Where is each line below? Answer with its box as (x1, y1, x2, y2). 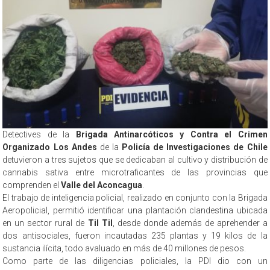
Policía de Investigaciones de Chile (122, 142, 268, 152)
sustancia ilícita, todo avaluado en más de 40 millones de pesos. (2, 243, 246, 254)
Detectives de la (2, 130, 76, 140)
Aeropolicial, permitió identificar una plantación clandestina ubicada (2, 206, 268, 216)
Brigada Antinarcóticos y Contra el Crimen (75, 130, 268, 140)
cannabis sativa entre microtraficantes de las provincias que (2, 168, 268, 178)
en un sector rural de (2, 218, 88, 228)
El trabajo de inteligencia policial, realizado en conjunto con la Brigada (2, 193, 268, 203)
